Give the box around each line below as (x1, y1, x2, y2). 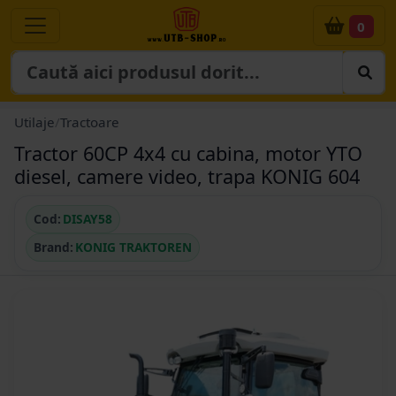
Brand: (34, 239, 73, 256)
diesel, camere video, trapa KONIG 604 (14, 164, 360, 190)
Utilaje (14, 113, 55, 132)
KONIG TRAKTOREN (75, 239, 192, 256)
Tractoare (60, 113, 119, 132)
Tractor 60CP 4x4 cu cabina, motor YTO (14, 141, 362, 167)
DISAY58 (63, 210, 112, 228)
